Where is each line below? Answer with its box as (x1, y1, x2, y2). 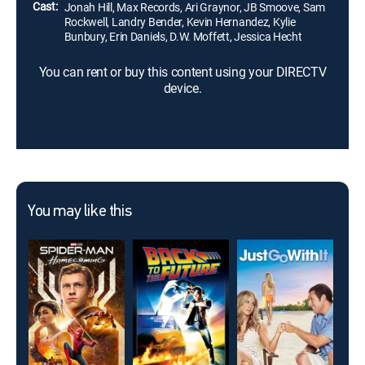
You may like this (28, 204, 132, 220)
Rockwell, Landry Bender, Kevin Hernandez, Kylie (64, 14, 296, 29)
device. (163, 79, 202, 97)
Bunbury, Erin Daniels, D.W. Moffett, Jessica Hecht (64, 29, 302, 44)
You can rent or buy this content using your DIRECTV (38, 63, 327, 81)
